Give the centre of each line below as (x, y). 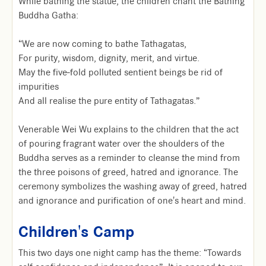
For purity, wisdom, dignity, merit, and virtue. (109, 58)
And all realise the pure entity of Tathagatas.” (109, 101)
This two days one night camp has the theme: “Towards (130, 253)
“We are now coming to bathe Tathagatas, (102, 44)
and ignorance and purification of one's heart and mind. (132, 201)
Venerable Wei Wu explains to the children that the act (129, 129)
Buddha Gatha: (48, 15)
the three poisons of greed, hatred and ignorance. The (128, 172)
